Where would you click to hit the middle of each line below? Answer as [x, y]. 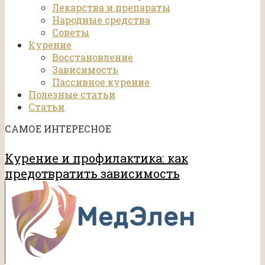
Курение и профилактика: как [96, 158]
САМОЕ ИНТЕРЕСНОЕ [58, 129]
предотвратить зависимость [92, 174]
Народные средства [101, 20]
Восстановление [93, 57]
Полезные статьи [72, 95]
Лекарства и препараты [111, 8]
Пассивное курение [101, 82]
